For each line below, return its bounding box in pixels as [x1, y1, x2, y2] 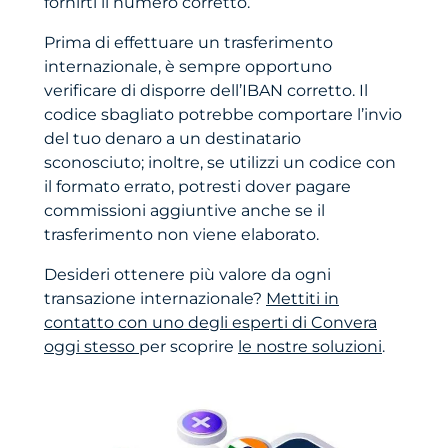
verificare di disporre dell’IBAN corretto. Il [44, 81, 368, 101]
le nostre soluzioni [238, 337, 382, 357]
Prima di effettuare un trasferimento [44, 33, 333, 53]
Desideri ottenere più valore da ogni [44, 265, 331, 285]
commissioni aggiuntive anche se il [44, 201, 325, 221]
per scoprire [139, 337, 238, 357]
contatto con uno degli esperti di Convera [44, 313, 377, 333]
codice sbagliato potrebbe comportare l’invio [44, 105, 402, 125]
